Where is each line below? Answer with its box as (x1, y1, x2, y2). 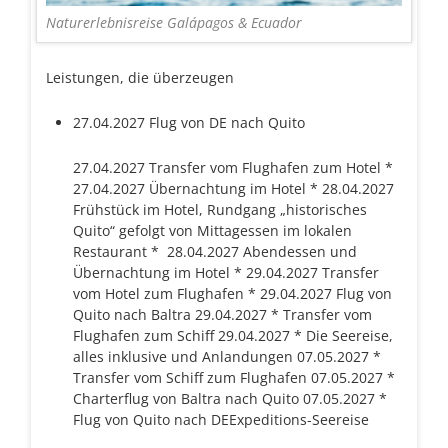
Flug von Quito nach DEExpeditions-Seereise (73, 409, 370, 429)
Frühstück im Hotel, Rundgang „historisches (73, 199, 368, 219)
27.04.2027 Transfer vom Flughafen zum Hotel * (73, 157, 394, 177)
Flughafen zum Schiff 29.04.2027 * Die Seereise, (73, 325, 394, 345)
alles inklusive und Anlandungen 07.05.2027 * (73, 346, 382, 366)
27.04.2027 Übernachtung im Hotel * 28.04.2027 (73, 178, 395, 198)
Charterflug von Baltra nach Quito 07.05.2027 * (73, 388, 388, 408)
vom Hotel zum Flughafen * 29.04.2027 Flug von (73, 283, 393, 303)
